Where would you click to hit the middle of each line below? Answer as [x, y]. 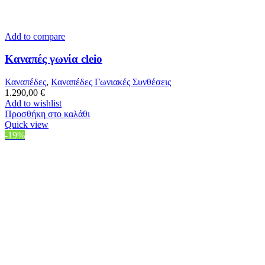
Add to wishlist [33, 103]
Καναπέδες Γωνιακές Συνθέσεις [111, 82]
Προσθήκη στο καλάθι [47, 114]
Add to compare [35, 36]
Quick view [27, 124]
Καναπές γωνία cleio [54, 59]
